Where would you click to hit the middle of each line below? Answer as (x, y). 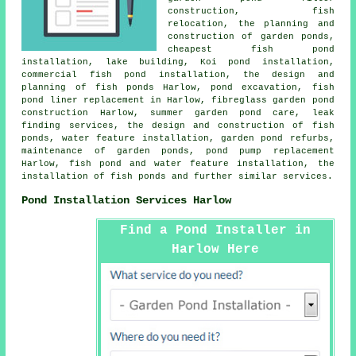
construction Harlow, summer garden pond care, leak (178, 113)
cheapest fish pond (251, 50)
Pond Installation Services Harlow (127, 200)
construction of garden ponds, (251, 37)
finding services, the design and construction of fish (178, 126)
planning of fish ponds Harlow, (116, 88)
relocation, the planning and (251, 24)
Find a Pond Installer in (215, 230)
